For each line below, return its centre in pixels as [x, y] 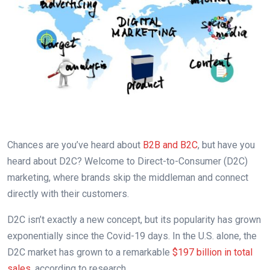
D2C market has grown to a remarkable [90, 253]
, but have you [226, 145]
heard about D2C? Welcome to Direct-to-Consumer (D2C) [127, 162]
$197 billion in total [212, 253]
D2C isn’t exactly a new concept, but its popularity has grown [134, 220]
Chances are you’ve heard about [75, 145]
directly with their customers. [69, 194]
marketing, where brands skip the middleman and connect [128, 178]
